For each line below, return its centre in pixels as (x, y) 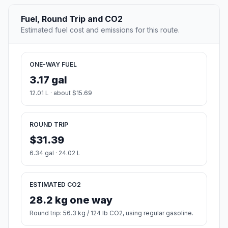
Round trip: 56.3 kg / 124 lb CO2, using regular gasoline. (111, 213)
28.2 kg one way (71, 200)
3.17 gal (48, 80)
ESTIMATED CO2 (55, 185)
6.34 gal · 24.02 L (55, 153)
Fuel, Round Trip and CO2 (72, 19)
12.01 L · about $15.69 (61, 93)
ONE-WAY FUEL (53, 65)
